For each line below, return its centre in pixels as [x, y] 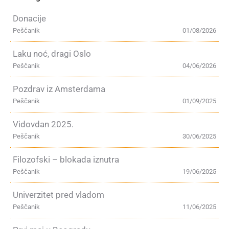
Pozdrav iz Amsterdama [59, 89]
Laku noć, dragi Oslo [52, 54]
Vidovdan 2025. [43, 124]
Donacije [29, 19]
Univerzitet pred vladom [59, 195]
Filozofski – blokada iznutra [66, 160]
